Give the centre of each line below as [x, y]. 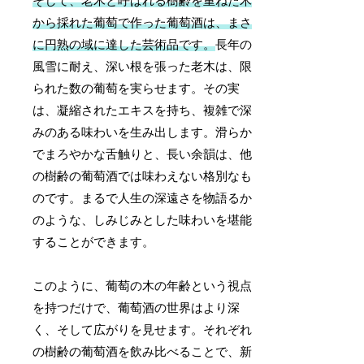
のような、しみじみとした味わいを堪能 [143, 220]
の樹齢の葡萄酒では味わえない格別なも [143, 176]
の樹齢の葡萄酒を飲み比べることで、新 [143, 351]
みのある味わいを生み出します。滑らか [143, 132]
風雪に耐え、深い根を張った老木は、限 [143, 66]
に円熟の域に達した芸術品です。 [124, 44]
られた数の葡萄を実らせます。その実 [136, 88]
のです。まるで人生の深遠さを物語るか [143, 198]
